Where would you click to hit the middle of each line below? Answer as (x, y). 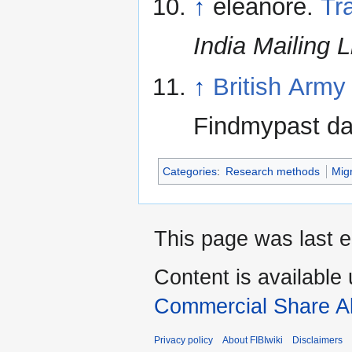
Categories (190, 172)
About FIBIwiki (253, 341)
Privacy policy (183, 341)
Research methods (273, 172)
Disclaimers (317, 341)
